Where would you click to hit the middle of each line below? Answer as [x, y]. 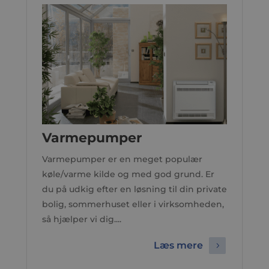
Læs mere [179, 246]
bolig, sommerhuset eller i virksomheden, [133, 204]
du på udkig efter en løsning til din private [134, 189]
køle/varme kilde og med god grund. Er [128, 174]
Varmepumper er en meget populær [122, 159]
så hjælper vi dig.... [81, 219]
